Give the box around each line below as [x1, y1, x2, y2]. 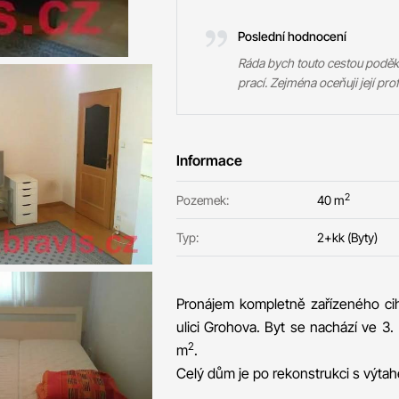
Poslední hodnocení [237, 28, 346, 44]
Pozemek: [175, 192, 229, 208]
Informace [175, 151, 242, 169]
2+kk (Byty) [316, 230, 378, 245]
